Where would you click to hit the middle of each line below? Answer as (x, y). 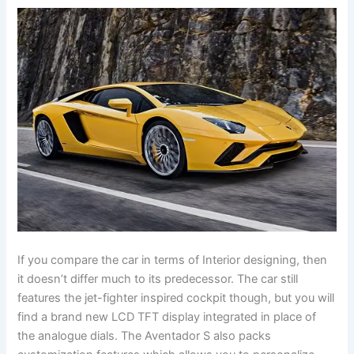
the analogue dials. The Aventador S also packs (145, 335)
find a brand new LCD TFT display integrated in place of (167, 316)
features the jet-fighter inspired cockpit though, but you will (176, 298)
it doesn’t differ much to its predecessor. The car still (158, 279)
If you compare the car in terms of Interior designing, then (173, 260)
